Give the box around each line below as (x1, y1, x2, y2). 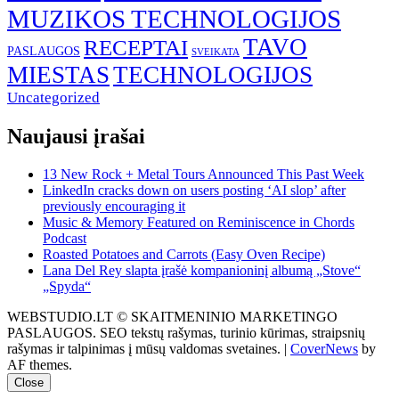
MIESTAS (7, 61, 110, 89)
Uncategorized (7, 89, 100, 107)
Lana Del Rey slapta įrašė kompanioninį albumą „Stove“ (43, 262, 361, 278)
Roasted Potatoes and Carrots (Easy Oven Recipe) (43, 246, 325, 262)
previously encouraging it (43, 198, 185, 214)
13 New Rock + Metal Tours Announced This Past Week (43, 166, 364, 182)
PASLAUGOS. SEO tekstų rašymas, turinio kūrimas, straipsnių (7, 324, 365, 340)
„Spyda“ (43, 278, 91, 294)
